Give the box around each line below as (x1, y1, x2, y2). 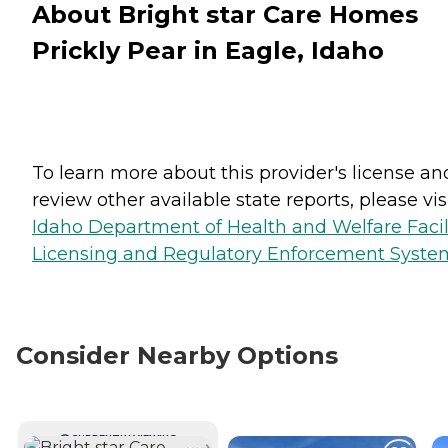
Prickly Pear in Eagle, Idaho (32, 35, 384, 65)
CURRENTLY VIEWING (71, 432, 177, 444)
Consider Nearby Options (16, 340, 338, 370)
